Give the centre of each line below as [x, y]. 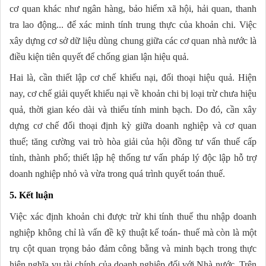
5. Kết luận [31, 195]
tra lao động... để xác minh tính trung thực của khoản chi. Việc [133, 24]
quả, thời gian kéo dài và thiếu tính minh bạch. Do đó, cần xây [133, 109]
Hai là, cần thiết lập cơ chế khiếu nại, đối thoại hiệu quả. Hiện [133, 77]
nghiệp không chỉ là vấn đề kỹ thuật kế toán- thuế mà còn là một [133, 232]
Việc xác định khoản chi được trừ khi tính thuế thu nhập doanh [133, 216]
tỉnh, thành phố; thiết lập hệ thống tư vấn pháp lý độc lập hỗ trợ [133, 157]
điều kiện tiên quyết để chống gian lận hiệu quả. [99, 56]
